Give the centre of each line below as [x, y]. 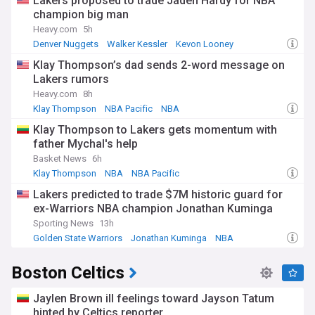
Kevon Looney [205, 44]
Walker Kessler [137, 44]
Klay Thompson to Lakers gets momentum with [155, 130]
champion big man [81, 14]
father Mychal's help [85, 144]
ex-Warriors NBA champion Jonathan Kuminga [153, 208]
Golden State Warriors [78, 238]
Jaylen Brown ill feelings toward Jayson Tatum [154, 298]
